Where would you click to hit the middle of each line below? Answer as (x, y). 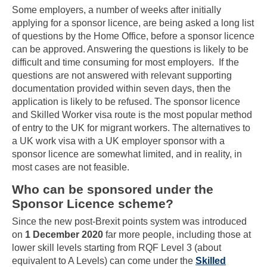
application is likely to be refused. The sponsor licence (126, 102)
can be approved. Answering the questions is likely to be (130, 49)
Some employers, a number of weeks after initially (117, 10)
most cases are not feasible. (71, 167)
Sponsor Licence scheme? (93, 203)
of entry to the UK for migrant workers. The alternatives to (131, 128)
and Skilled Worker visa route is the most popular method (132, 115)
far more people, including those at (177, 235)
